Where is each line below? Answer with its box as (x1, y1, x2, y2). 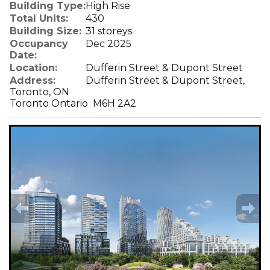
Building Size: (10, 25, 81, 37)
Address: (10, 75, 55, 86)
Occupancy (10, 38, 68, 49)
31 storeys (86, 25, 132, 37)
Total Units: (10, 13, 68, 24)
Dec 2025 (86, 38, 131, 49)
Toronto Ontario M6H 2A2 (10, 98, 136, 109)
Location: (10, 62, 57, 74)
